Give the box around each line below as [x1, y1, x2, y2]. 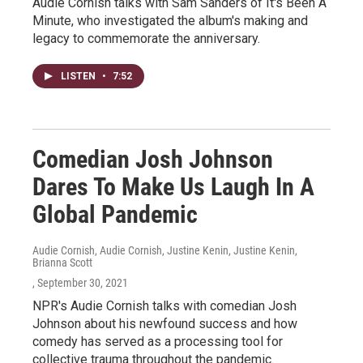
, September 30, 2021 [32, 276, 128, 289]
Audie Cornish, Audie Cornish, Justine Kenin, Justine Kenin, [32, 244, 297, 257]
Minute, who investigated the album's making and [32, 13, 308, 28]
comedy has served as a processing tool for [32, 334, 283, 349]
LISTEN [61, 70, 98, 82]
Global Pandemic [32, 200, 198, 228]
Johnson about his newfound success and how [32, 316, 297, 331]
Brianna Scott [32, 256, 92, 269]
